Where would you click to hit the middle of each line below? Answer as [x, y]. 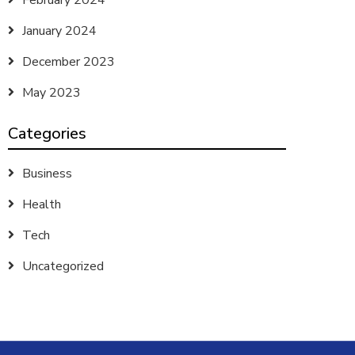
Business [47, 174]
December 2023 [69, 62]
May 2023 [52, 93]
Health [42, 204]
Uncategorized [63, 266]
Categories [47, 134]
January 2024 [59, 31]
